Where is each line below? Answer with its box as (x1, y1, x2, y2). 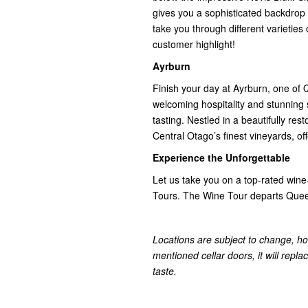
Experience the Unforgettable (153, 150, 290, 164)
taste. (153, 263, 177, 278)
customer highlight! (153, 36, 235, 51)
